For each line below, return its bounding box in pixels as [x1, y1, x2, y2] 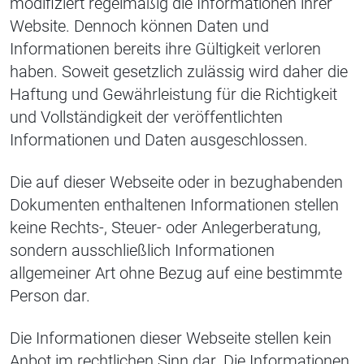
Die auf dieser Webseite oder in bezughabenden [10, 172, 343, 193]
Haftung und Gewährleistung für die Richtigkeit [10, 84, 337, 105]
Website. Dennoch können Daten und [10, 16, 269, 37]
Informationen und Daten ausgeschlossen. [10, 130, 308, 150]
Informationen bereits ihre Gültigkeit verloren [10, 39, 321, 59]
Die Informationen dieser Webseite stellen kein [10, 328, 331, 349]
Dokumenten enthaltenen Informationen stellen [10, 195, 339, 215]
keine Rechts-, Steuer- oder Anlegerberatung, [10, 218, 321, 238]
